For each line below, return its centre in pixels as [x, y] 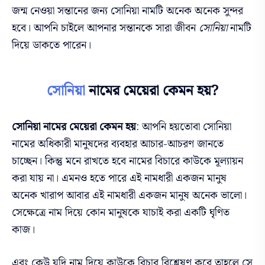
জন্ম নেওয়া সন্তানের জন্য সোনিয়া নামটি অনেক [103, 11]
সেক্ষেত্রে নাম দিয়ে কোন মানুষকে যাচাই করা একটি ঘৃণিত [121, 212]
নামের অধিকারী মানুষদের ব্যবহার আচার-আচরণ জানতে [118, 144]
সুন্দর [232, 11]
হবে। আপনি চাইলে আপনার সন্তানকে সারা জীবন [105, 28]
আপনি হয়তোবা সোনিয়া [187, 127]
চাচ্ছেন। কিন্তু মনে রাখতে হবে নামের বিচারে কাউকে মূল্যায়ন [127, 161]
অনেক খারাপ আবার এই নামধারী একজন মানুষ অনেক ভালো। [129, 195]
